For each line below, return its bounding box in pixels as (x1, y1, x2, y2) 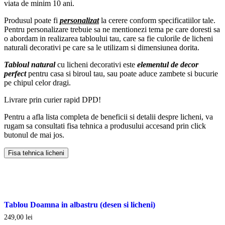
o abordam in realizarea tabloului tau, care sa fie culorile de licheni (4, 34, 213, 43)
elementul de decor (137, 60, 198, 69)
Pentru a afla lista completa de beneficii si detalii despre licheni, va (4, 113, 213, 122)
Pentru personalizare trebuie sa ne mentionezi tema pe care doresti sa (4, 25, 220, 34)
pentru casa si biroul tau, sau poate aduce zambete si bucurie (28, 69, 218, 78)
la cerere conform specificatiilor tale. (99, 16, 215, 25)
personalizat (60, 16, 99, 25)
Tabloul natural (4, 60, 57, 69)
